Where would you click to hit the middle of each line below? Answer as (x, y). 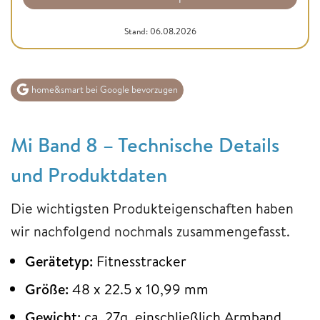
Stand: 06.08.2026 (160, 31)
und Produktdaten (89, 174)
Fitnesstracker (140, 261)
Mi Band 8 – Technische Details (145, 144)
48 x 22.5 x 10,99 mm (139, 289)
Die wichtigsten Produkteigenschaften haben (152, 208)
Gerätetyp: (59, 261)
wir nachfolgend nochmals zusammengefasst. (150, 231)
